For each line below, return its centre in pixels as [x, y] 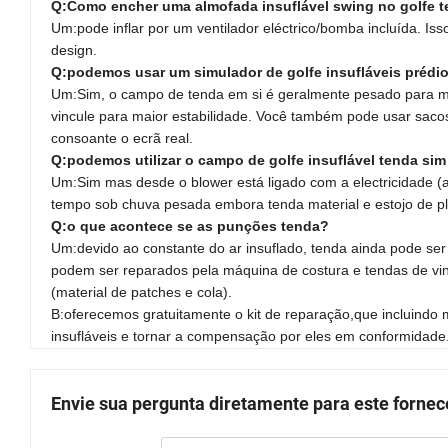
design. [74, 50]
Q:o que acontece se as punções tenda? [190, 226]
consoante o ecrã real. [122, 138]
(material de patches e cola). [141, 292]
